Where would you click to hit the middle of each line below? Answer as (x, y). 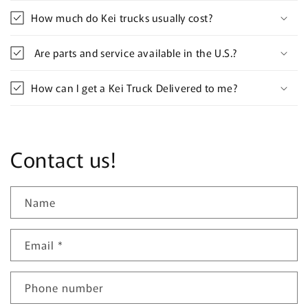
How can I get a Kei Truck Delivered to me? (134, 87)
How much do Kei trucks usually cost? (122, 17)
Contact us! (64, 158)
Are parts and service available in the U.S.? (134, 52)
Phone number (64, 287)
